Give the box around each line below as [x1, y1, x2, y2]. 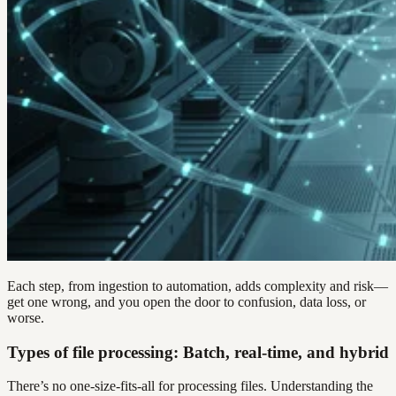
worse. [7, 309, 44, 325]
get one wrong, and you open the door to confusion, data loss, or [7, 293, 366, 309]
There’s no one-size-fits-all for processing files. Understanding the [7, 378, 373, 394]
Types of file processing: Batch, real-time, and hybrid [7, 342, 389, 362]
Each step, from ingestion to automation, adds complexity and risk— [7, 278, 388, 293]
